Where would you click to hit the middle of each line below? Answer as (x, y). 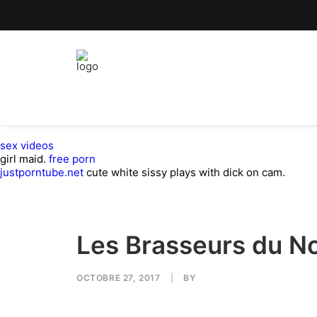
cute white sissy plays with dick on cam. (184, 172)
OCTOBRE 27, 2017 (119, 278)
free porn (72, 159)
